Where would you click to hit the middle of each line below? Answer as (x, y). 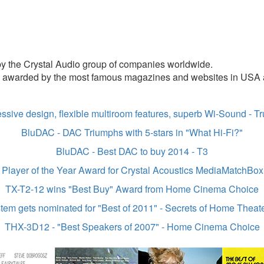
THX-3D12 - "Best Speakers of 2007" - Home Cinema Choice (132, 227)
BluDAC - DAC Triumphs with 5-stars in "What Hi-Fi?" (132, 133)
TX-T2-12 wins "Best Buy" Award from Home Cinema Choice (132, 189)
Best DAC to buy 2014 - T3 (153, 151)
